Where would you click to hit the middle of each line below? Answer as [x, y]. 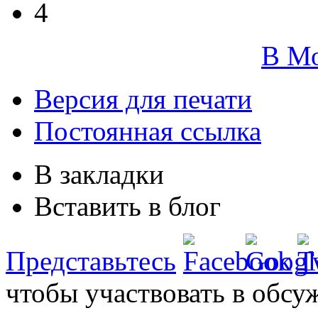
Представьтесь [91, 261]
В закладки [99, 174]
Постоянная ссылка [148, 131]
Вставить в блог [127, 206]
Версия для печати [143, 99]
